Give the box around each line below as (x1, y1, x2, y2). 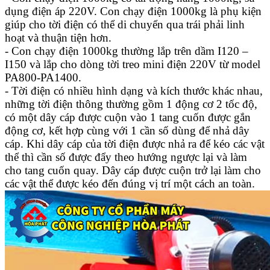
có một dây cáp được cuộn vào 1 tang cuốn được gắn (5, 110, 251, 124)
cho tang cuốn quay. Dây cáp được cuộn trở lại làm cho (5, 163, 261, 177)
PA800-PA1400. (5, 71, 81, 84)
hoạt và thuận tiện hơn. (5, 31, 111, 44)
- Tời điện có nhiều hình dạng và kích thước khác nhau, (5, 84, 263, 97)
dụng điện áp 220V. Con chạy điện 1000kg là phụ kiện (5, 4, 262, 17)
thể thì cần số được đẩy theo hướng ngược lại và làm (5, 150, 247, 163)
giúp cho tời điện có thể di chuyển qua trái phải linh (5, 17, 245, 31)
